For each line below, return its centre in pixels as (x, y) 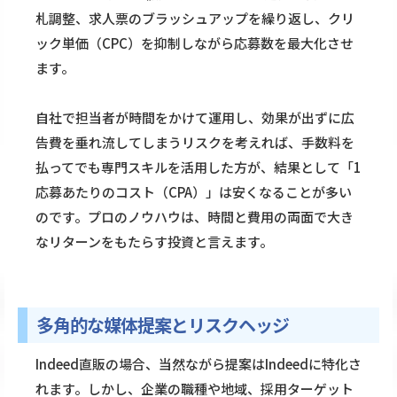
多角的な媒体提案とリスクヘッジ (163, 325)
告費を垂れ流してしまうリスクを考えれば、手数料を (195, 143)
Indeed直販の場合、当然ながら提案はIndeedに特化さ (198, 364)
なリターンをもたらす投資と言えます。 (154, 242)
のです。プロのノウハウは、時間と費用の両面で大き (195, 217)
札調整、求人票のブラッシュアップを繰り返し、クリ (195, 19)
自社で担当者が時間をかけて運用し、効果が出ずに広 (195, 118)
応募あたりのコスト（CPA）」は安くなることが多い (194, 192)
